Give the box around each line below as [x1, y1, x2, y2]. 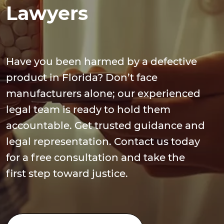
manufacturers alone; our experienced [6, 87, 200, 99]
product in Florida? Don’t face [6, 71, 157, 83]
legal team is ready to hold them [6, 103, 170, 115]
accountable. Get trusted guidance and [6, 119, 205, 131]
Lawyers [6, 1, 88, 25]
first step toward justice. [6, 167, 128, 179]
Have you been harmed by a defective [6, 55, 197, 67]
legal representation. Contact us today [6, 135, 200, 147]
